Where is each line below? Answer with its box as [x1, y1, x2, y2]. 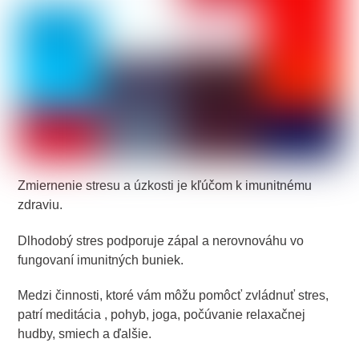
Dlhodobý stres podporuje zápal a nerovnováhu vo [18, 233, 305, 248]
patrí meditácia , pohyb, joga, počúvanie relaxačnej [18, 308, 306, 322]
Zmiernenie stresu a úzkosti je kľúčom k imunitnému [18, 178, 313, 192]
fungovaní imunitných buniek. [18, 252, 184, 267]
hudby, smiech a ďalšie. [18, 327, 152, 341]
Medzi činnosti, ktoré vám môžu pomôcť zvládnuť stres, [18, 288, 329, 303]
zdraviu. [18, 197, 63, 212]
